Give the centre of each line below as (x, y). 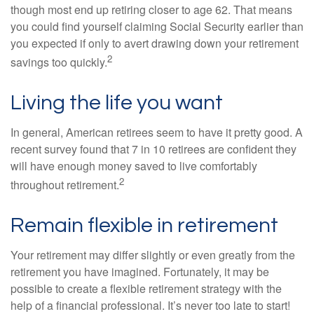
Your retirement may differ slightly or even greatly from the (153, 255)
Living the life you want (117, 102)
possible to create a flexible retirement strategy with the (146, 289)
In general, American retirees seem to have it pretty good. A (157, 132)
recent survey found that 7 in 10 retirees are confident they (153, 149)
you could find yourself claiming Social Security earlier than (157, 26)
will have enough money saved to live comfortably (134, 165)
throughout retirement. (65, 185)
